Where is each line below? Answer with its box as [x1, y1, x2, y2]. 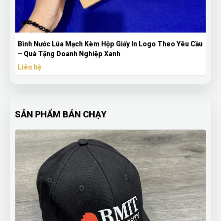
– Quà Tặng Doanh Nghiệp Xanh [18, 50, 120, 58]
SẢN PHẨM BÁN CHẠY [15, 109, 107, 119]
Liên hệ [18, 63, 41, 71]
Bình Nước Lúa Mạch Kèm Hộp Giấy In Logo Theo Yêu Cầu [18, 40, 203, 48]
